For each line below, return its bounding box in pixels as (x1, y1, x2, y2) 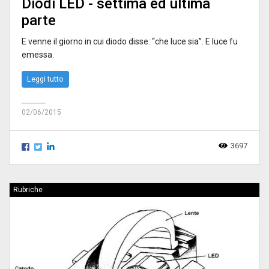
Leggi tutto (27, 74, 64, 83)
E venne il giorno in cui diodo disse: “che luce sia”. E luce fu (22, 36, 238, 46)
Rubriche (13, 185, 43, 194)
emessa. (22, 49, 54, 59)
